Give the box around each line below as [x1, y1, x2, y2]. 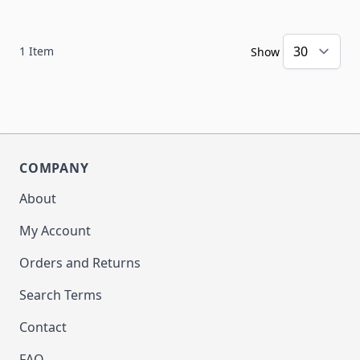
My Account [19, 222, 91, 240]
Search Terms [19, 286, 102, 305]
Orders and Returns [19, 254, 141, 272]
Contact [19, 318, 67, 337]
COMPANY [19, 159, 89, 178]
